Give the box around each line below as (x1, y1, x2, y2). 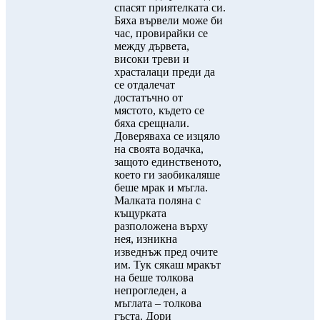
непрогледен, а (114, 284, 186, 296)
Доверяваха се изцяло (114, 130, 220, 142)
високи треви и (114, 53, 189, 65)
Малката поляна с (114, 194, 201, 206)
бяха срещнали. (114, 117, 189, 129)
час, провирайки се (114, 27, 208, 39)
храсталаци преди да (114, 66, 215, 78)
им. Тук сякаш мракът (114, 259, 221, 271)
